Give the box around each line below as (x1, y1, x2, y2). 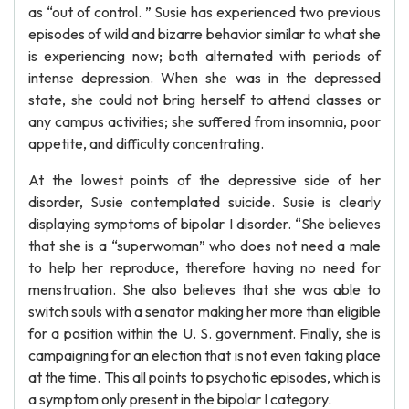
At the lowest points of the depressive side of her (28, 171, 381, 189)
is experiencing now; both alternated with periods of (28, 47, 381, 65)
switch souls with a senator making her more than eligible (28, 302, 381, 320)
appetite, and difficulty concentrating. (28, 134, 264, 152)
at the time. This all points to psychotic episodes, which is (28, 368, 381, 386)
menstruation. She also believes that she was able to (28, 280, 381, 299)
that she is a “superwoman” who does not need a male (28, 236, 381, 255)
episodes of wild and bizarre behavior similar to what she (28, 25, 381, 43)
